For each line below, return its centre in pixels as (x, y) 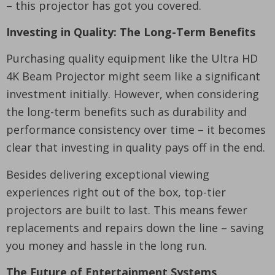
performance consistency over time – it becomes (136, 129)
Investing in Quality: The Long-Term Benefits (131, 32)
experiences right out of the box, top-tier (116, 192)
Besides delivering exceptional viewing (108, 174)
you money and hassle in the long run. (107, 245)
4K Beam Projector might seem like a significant (133, 76)
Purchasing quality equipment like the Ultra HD (132, 58)
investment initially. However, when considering (133, 94)
